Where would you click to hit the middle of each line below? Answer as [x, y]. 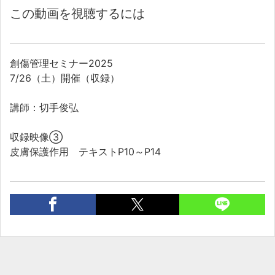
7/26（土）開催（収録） [65, 78]
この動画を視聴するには [77, 14]
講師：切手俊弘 [44, 108]
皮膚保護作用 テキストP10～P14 [85, 152]
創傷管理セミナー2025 [61, 64]
